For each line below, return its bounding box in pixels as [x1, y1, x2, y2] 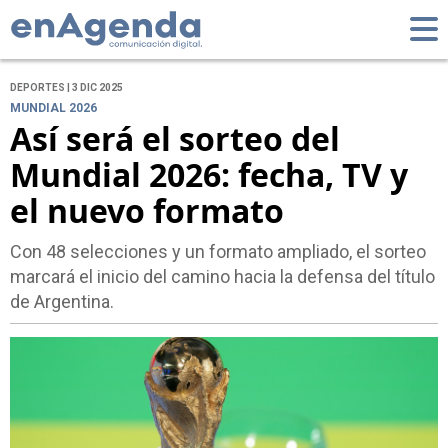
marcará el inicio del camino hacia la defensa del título [10, 266, 435, 288]
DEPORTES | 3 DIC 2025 [10, 82, 123, 94]
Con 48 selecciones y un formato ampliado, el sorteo [10, 241, 426, 263]
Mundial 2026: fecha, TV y [10, 153, 408, 197]
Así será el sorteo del [10, 117, 340, 161]
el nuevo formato [10, 189, 284, 233]
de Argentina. [10, 291, 114, 313]
